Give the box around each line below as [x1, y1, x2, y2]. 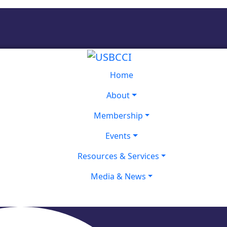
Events [105, 130, 131, 141]
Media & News [90, 170, 146, 182]
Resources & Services [77, 150, 159, 162]
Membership [93, 109, 143, 121]
